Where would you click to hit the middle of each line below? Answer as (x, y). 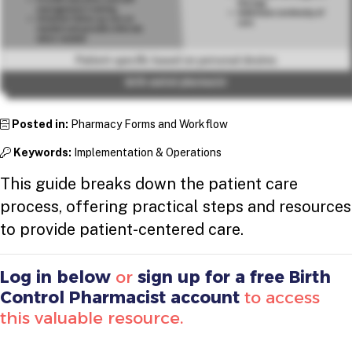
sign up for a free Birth (234, 277)
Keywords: (42, 152)
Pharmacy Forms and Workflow (148, 124)
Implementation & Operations (147, 152)
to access (280, 297)
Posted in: (40, 124)
